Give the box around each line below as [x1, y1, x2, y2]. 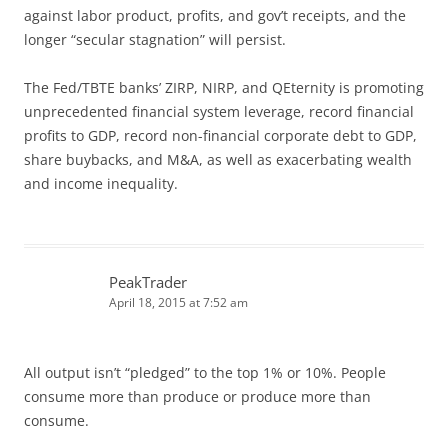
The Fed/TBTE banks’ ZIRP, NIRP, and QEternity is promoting [24, 77, 424, 97]
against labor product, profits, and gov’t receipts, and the [24, 5, 406, 25]
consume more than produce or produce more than [24, 386, 371, 406]
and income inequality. [24, 173, 178, 193]
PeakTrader [109, 271, 187, 292]
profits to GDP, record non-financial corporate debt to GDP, [24, 125, 417, 145]
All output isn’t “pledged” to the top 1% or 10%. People [24, 362, 386, 382]
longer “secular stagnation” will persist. [24, 29, 286, 49]
